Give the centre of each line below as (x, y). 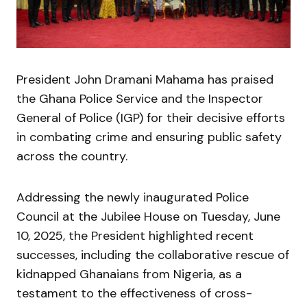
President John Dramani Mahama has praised (145, 79)
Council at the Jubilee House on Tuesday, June (148, 217)
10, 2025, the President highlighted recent (135, 236)
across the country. (72, 156)
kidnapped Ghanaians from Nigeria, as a (129, 274)
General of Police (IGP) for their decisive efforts (151, 118)
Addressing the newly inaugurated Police (133, 197)
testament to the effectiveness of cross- (134, 293)
